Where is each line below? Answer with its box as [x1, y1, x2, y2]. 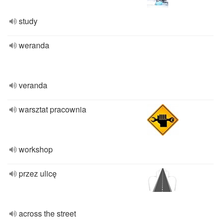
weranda [19, 39, 49, 51]
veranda [19, 79, 47, 91]
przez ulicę [19, 168, 57, 179]
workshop [19, 144, 53, 155]
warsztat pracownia [19, 104, 86, 115]
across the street [19, 208, 76, 219]
